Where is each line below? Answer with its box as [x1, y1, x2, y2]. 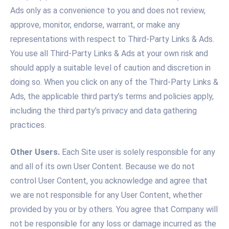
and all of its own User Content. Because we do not [10, 162, 195, 172]
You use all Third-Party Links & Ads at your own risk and [10, 48, 208, 58]
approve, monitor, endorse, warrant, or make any [10, 19, 180, 30]
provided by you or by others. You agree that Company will [10, 204, 218, 215]
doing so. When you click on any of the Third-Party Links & [10, 77, 218, 87]
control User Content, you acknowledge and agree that [10, 176, 208, 186]
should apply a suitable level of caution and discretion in [10, 62, 211, 73]
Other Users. [10, 147, 60, 157]
